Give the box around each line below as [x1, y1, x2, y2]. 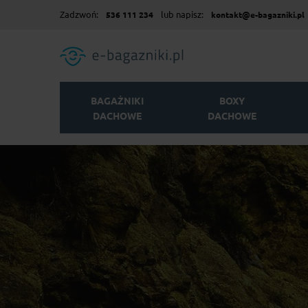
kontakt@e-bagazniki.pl [211, 10, 305, 20]
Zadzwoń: [60, 10, 100, 20]
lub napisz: [159, 10, 206, 20]
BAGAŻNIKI [91, 96, 144, 107]
